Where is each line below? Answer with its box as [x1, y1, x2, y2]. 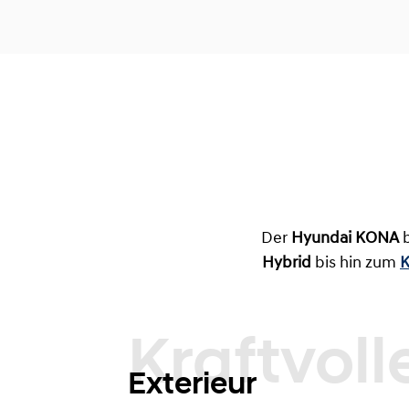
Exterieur [128, 363, 257, 402]
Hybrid [262, 254, 311, 272]
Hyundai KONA [291, 229, 399, 247]
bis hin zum [311, 254, 400, 272]
